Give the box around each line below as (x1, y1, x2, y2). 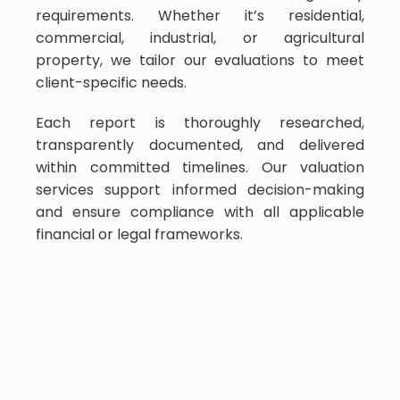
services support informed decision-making (36, 179, 364, 200)
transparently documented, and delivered (36, 134, 364, 155)
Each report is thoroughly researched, (36, 112, 364, 133)
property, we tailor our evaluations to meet (36, 49, 364, 71)
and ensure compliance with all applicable (36, 201, 364, 222)
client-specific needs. (36, 71, 190, 93)
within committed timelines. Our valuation (36, 156, 364, 178)
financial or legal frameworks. (36, 223, 243, 245)
